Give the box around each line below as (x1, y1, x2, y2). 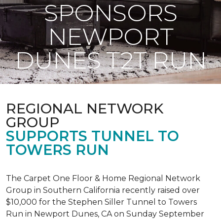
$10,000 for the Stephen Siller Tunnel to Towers (6, 197, 197, 207)
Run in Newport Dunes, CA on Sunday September (6, 209, 204, 219)
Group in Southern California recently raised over (6, 185, 200, 195)
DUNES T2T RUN (15, 46, 206, 74)
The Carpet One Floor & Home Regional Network (6, 174, 200, 183)
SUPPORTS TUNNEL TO (6, 127, 179, 145)
